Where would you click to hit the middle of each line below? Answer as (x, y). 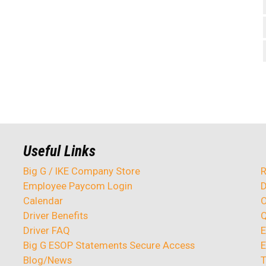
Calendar (43, 200)
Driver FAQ (46, 230)
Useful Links (59, 151)
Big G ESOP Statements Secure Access (109, 245)
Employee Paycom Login (77, 186)
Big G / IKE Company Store (81, 171)
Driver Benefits (56, 215)
